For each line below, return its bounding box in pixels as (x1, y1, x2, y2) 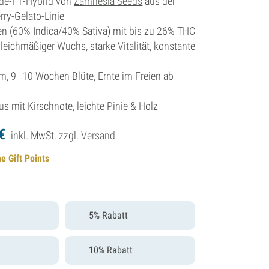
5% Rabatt (89, 209, 128, 221)
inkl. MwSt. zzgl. (11, 128, 82, 142)
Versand (81, 128, 116, 142)
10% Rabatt (89, 244, 133, 256)
